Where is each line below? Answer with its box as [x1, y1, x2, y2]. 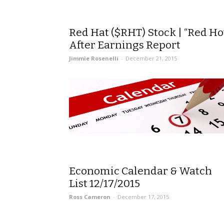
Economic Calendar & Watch [69, 164, 212, 177]
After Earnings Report [69, 38, 180, 51]
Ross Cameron [69, 193, 110, 200]
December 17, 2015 [117, 193, 169, 200]
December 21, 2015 [125, 54, 177, 62]
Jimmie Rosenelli [69, 54, 118, 62]
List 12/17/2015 [69, 177, 140, 190]
